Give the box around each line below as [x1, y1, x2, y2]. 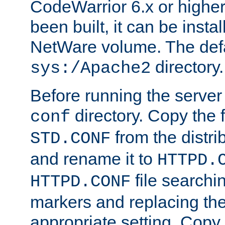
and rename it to [30, 149, 157, 168]
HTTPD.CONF [30, 172, 131, 191]
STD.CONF [30, 129, 110, 148]
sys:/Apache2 [30, 58, 151, 78]
